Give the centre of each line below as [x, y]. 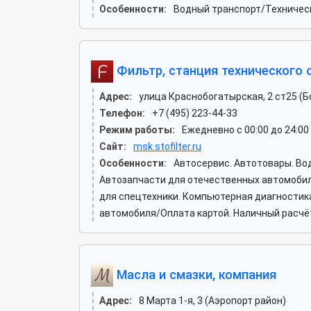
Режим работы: [137, 130]
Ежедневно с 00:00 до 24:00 [245, 130]
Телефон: [122, 113]
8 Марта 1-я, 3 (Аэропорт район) [212, 301]
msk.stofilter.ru [167, 146]
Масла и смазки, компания [195, 274]
